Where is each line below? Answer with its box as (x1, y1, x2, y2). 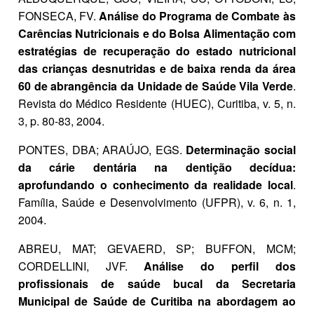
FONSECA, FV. (18, 8, 99, 25)
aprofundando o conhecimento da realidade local (18, 177, 293, 193)
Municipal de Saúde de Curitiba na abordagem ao (18, 293, 296, 310)
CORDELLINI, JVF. (18, 258, 144, 275)
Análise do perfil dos (144, 258, 296, 275)
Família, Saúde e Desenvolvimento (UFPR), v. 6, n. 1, (18, 194, 296, 211)
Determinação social (186, 142, 296, 158)
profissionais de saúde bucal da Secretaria (18, 275, 296, 292)
